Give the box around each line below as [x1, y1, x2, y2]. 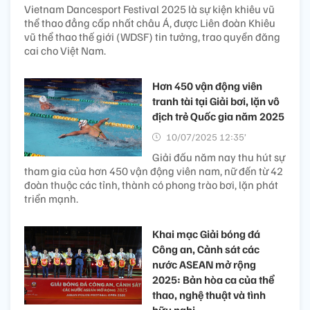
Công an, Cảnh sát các [152, 242, 259, 257]
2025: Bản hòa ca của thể [152, 273, 274, 287]
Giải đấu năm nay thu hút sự [152, 150, 285, 165]
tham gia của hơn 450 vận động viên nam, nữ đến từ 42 [24, 164, 283, 179]
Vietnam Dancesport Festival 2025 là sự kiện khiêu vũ [24, 2, 275, 17]
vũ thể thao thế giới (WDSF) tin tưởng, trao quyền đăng [24, 30, 280, 44]
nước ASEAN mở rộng [152, 257, 256, 272]
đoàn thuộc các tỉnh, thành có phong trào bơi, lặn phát [24, 178, 278, 192]
